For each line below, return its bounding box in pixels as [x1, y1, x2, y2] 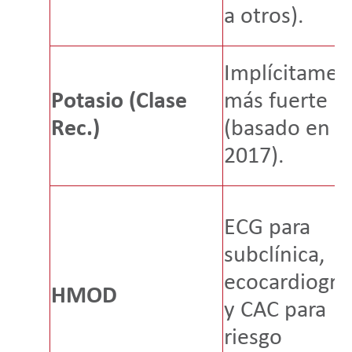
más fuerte [223, 90, 328, 115]
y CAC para [223, 299, 326, 324]
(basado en [223, 117, 330, 142]
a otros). [223, 5, 304, 30]
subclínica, [223, 244, 324, 269]
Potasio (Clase [50, 90, 187, 115]
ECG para [223, 216, 310, 241]
